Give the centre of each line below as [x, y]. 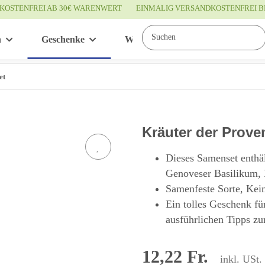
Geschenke [63, 40]
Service [237, 40]
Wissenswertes [154, 40]
